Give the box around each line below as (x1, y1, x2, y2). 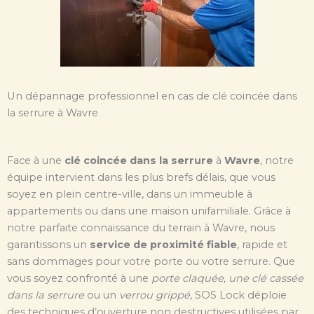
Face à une (7, 153, 64, 167)
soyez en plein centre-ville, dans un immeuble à (7, 187, 252, 200)
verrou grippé (119, 288, 190, 301)
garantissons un (7, 238, 90, 251)
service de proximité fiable (90, 238, 237, 251)
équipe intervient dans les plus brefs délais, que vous (7, 170, 275, 184)
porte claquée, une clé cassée (151, 271, 303, 285)
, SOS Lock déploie (190, 288, 287, 301)
